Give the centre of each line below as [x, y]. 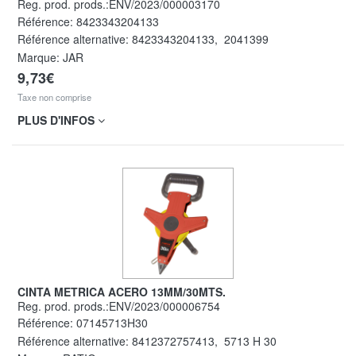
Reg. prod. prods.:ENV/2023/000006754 [123, 306]
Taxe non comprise [54, 97]
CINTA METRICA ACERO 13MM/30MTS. [126, 291]
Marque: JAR [50, 57]
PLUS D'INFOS [58, 120]
